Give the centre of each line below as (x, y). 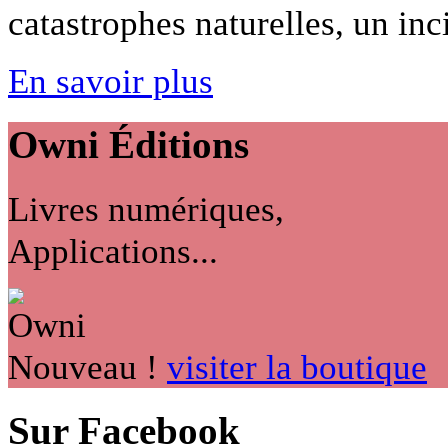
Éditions (174, 145)
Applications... (113, 250)
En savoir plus (110, 81)
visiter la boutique (297, 366)
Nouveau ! (83, 366)
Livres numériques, (146, 208)
